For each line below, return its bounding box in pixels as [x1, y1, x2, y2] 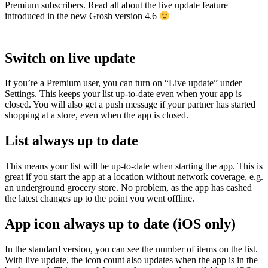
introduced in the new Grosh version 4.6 [5, 11, 159, 22]
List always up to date [5, 133, 138, 149]
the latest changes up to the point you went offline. [5, 193, 194, 204]
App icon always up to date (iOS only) [5, 216, 236, 232]
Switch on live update [5, 50, 136, 66]
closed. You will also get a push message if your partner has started [5, 99, 255, 110]
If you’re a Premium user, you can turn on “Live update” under [5, 78, 242, 89]
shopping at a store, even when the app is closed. [5, 110, 188, 121]
